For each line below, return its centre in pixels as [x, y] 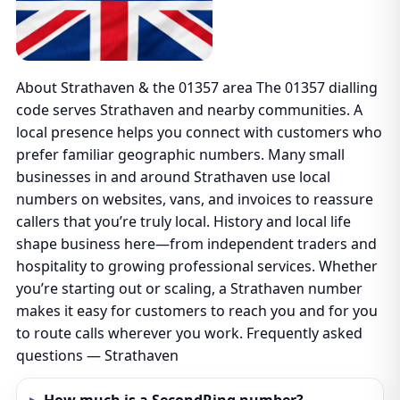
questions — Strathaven [97, 355]
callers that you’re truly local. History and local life [183, 221]
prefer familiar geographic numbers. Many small [180, 154]
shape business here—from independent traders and [196, 244]
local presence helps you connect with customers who [199, 132]
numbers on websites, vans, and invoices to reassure [194, 199]
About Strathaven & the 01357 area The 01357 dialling [196, 87]
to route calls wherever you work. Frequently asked [189, 333]
